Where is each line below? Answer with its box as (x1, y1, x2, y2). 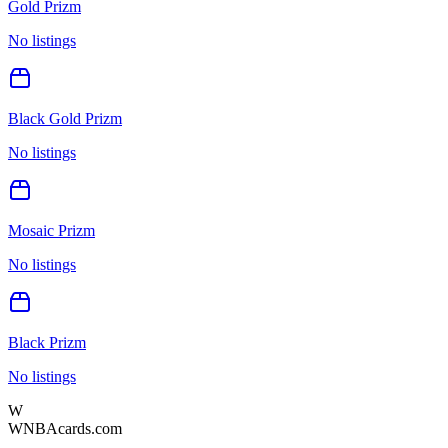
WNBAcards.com (8, 419, 122, 437)
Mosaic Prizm (8, 221, 95, 239)
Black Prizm (8, 333, 86, 351)
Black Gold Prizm (8, 109, 122, 127)
